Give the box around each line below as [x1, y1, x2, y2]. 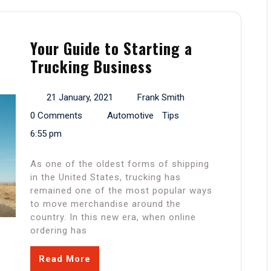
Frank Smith [137, 92, 184, 103]
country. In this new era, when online [30, 212, 196, 223]
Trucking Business [30, 55, 152, 78]
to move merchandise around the [30, 198, 181, 210]
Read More [39, 253, 91, 265]
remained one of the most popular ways [30, 185, 212, 197]
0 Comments [30, 110, 82, 122]
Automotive [106, 110, 154, 122]
